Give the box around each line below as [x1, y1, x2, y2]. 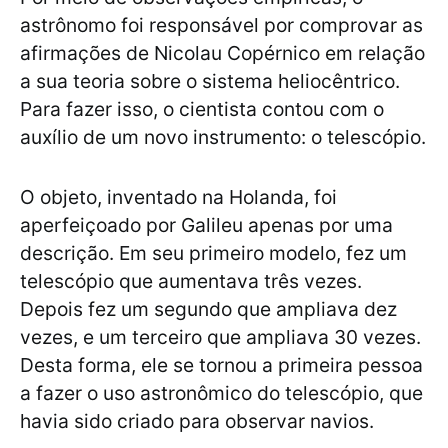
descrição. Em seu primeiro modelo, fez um [20, 241, 407, 266]
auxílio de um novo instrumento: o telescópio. [20, 125, 426, 150]
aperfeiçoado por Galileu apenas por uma [20, 213, 393, 238]
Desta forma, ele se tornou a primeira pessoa [20, 353, 423, 378]
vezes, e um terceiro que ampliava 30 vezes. [20, 325, 421, 350]
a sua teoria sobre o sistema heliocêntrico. [20, 69, 400, 94]
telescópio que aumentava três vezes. [20, 269, 362, 294]
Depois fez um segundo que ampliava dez [20, 297, 397, 322]
